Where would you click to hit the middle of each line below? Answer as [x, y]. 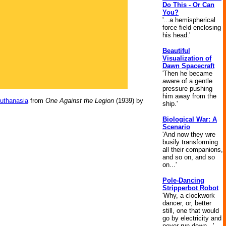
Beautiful [176, 51]
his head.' [176, 35]
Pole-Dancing [183, 180]
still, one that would [191, 211]
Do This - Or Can [188, 5]
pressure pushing [187, 89]
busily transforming [190, 142]
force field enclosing [192, 27]
